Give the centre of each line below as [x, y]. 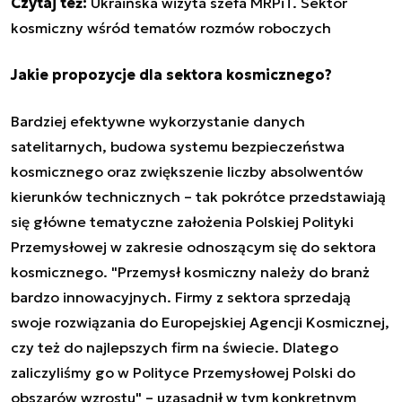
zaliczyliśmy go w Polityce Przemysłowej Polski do [183, 373]
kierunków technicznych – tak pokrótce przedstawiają [198, 197]
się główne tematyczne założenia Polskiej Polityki [182, 222]
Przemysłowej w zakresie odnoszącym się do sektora [193, 247]
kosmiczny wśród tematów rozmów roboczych [171, 28]
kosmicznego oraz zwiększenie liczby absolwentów [187, 172]
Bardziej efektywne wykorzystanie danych [158, 122]
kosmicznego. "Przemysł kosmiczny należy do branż [190, 272]
